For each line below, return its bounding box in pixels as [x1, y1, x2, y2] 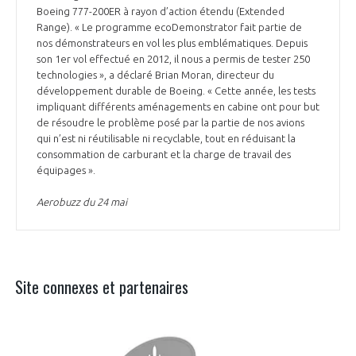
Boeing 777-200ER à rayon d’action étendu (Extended [37, 5, 284, 17]
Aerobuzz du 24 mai [37, 195, 127, 207]
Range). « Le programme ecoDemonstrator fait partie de [37, 21, 302, 33]
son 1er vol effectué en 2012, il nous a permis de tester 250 [37, 52, 310, 64]
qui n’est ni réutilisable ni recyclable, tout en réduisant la [37, 132, 296, 144]
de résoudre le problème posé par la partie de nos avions [37, 116, 304, 128]
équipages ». [37, 164, 98, 176]
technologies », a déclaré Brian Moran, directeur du [37, 68, 274, 80]
